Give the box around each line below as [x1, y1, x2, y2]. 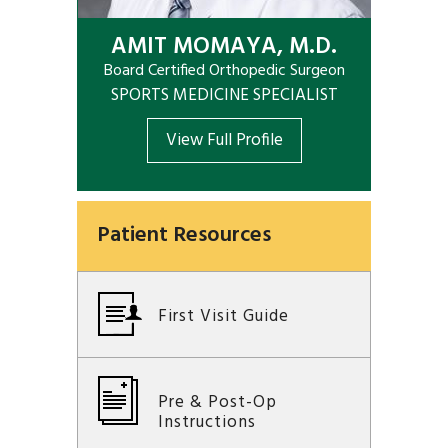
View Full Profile [165, 127, 283, 154]
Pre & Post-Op [158, 389, 277, 416]
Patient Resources [97, 218, 271, 253]
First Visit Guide [158, 303, 289, 330]
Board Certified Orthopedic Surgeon [103, 58, 345, 84]
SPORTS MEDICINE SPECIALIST [110, 82, 338, 109]
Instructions [158, 409, 256, 436]
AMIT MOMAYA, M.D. [111, 29, 337, 66]
